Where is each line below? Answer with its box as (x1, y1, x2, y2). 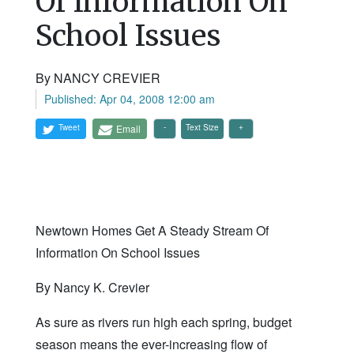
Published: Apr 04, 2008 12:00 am (44, 91, 215, 107)
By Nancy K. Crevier (36, 278, 149, 297)
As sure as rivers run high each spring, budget (36, 313, 292, 332)
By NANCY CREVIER (36, 69, 160, 88)
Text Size (186, 122, 219, 134)
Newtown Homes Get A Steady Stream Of (36, 221, 269, 240)
